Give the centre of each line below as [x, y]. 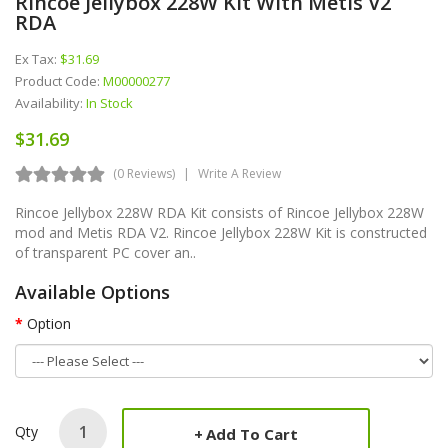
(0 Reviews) [144, 173]
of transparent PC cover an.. [105, 252]
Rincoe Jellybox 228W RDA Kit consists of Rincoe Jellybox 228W [219, 212]
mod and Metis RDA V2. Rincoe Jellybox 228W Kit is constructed [221, 232]
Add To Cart [252, 433]
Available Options [92, 291]
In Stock [109, 102]
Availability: [50, 102]
